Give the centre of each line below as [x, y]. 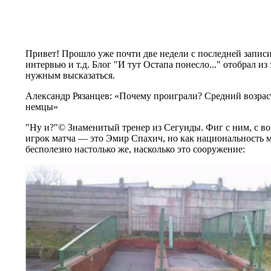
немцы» [42, 106]
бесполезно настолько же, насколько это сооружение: [135, 149]
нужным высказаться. [71, 75]
